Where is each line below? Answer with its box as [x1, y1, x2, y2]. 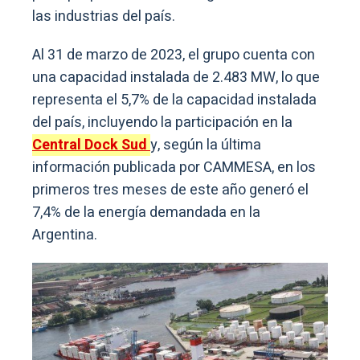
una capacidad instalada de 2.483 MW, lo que [32, 66, 320, 88]
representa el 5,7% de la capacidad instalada [32, 88, 317, 111]
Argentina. [32, 223, 97, 246]
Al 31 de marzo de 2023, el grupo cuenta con [32, 43, 315, 66]
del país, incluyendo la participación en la [32, 111, 292, 133]
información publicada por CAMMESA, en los [32, 156, 316, 178]
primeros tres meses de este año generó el [32, 178, 309, 201]
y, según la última [150, 133, 261, 156]
